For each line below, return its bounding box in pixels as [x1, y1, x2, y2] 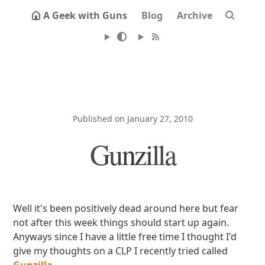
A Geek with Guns [43, 9, 127, 22]
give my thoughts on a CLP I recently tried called [13, 244, 228, 257]
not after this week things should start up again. [13, 216, 230, 229]
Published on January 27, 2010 [72, 113, 193, 124]
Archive [177, 9, 212, 22]
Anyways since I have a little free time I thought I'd [13, 230, 237, 243]
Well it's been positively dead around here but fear [13, 202, 239, 215]
